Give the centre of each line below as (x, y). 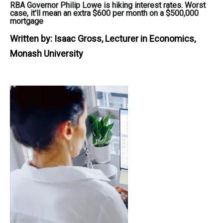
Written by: (32, 38)
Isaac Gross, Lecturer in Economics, (125, 38)
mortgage (27, 21)
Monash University (47, 53)
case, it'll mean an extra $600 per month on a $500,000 (104, 13)
